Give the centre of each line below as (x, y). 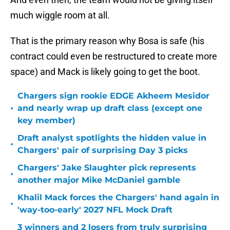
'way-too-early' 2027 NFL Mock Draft (95, 210)
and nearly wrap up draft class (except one (110, 108)
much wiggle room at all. (60, 15)
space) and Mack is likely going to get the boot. (105, 72)
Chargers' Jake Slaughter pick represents (107, 168)
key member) (46, 121)
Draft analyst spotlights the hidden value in (112, 138)
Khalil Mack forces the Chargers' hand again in (118, 198)
